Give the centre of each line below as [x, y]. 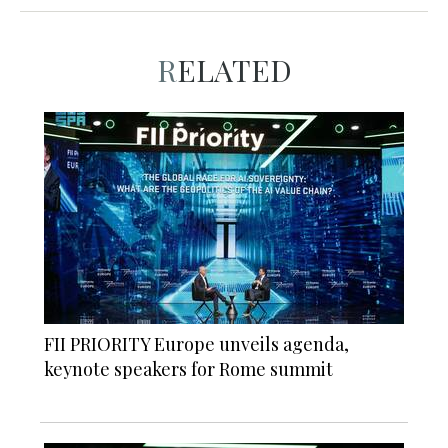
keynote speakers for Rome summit [188, 369]
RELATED [234, 70]
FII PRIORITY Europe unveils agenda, [196, 344]
